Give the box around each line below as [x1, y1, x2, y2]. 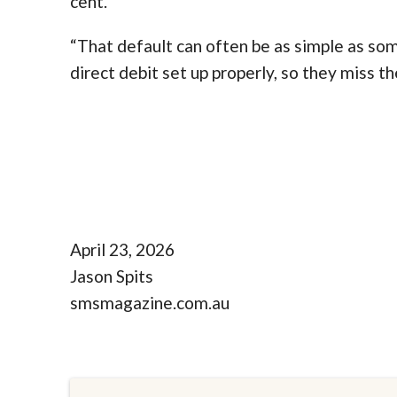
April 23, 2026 [70, 239, 175, 261]
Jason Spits [70, 266, 153, 287]
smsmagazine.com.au [70, 292, 230, 314]
